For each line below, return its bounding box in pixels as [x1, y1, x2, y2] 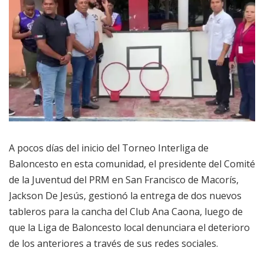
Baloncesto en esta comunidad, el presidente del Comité [9, 157, 255, 170]
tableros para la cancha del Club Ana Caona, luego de [9, 204, 243, 218]
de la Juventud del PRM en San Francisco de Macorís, [9, 173, 239, 186]
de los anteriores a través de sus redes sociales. [9, 236, 218, 250]
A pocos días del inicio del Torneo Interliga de [9, 141, 209, 154]
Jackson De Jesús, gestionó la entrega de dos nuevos [9, 189, 242, 202]
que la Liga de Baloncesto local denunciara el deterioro [9, 220, 250, 234]
